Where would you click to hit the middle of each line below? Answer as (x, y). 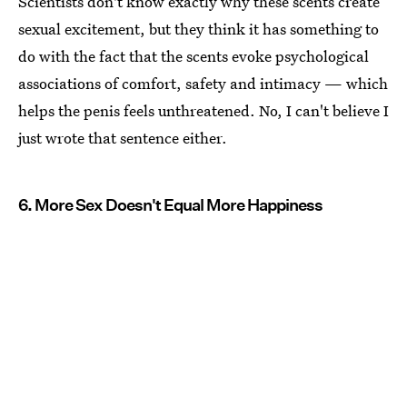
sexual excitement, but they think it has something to (199, 28)
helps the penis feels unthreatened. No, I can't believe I (203, 110)
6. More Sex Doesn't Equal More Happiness (170, 204)
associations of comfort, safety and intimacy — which (203, 83)
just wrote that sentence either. (123, 137)
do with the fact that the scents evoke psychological (194, 55)
